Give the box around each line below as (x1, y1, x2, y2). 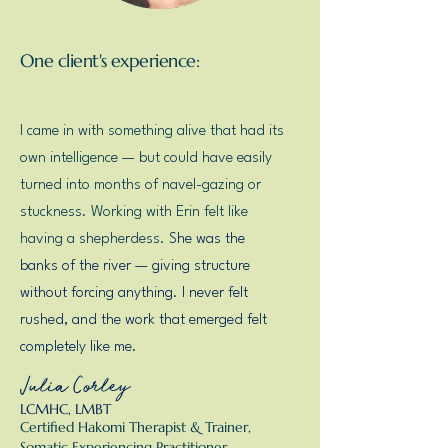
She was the (169, 232, 245, 247)
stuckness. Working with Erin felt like (20, 205, 248, 220)
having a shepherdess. (20, 232, 169, 247)
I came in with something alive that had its (20, 124, 284, 139)
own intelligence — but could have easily (20, 151, 272, 166)
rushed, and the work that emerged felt (20, 313, 267, 328)
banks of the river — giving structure (20, 259, 250, 274)
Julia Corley (20, 369, 129, 402)
